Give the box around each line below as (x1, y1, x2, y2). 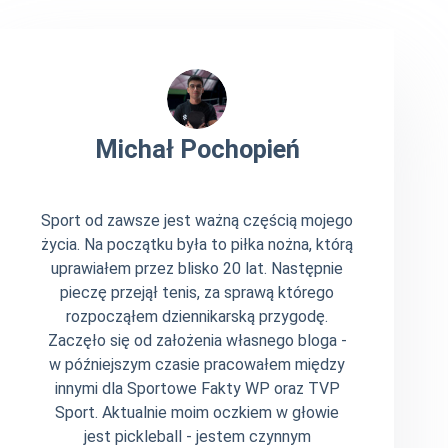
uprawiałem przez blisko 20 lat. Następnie (51, 258, 344, 278)
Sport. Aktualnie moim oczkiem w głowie (55, 402, 340, 422)
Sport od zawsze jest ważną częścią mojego (41, 210, 354, 230)
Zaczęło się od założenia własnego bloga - (47, 330, 347, 350)
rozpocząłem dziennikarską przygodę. (66, 306, 329, 326)
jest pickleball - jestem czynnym (83, 426, 311, 446)
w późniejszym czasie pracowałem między (49, 354, 346, 374)
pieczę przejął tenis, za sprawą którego (60, 282, 335, 302)
